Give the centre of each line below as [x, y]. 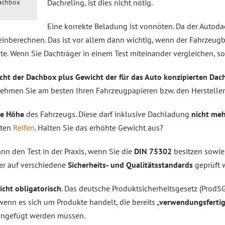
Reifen [24, 128]
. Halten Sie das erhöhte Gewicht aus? [99, 128]
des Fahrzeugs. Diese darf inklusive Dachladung [108, 114]
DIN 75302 [153, 151]
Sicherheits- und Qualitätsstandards [130, 165]
